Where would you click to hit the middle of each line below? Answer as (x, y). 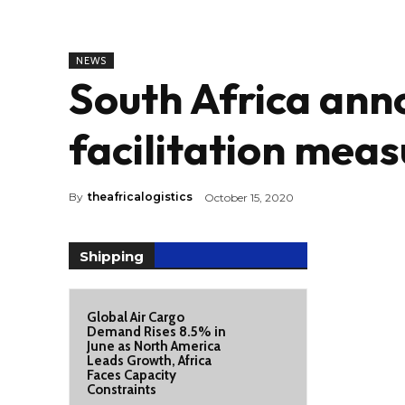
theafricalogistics (140, 197)
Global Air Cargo (136, 317)
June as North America (154, 346)
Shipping (112, 256)
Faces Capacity (132, 375)
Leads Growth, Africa (149, 361)
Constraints (122, 390)
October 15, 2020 (249, 197)
